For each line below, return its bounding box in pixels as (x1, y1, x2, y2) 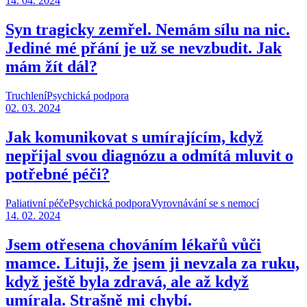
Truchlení (5, 90, 47, 102)
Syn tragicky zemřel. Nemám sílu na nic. (5, 21, 290, 39)
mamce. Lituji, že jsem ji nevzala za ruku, (5, 254, 299, 273)
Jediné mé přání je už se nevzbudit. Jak (5, 39, 282, 58)
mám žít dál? (5, 58, 97, 76)
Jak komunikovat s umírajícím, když (5, 128, 263, 147)
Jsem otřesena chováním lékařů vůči (5, 236, 261, 254)
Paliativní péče (5, 197, 69, 210)
